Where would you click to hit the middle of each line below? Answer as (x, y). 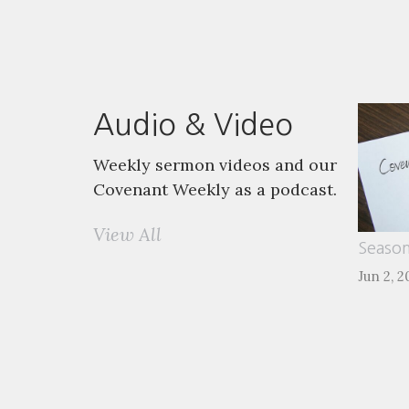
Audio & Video (193, 125)
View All (127, 234)
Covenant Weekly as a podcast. (215, 189)
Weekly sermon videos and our (215, 164)
